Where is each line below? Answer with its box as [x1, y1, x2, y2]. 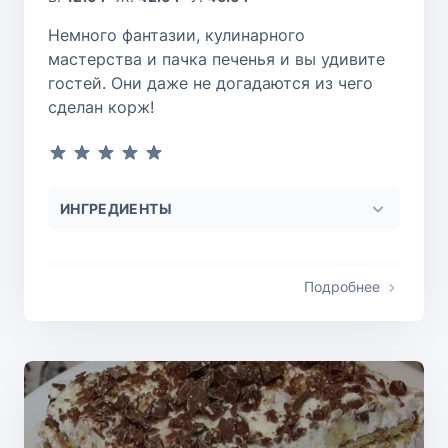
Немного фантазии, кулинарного [48, 25, 305, 46]
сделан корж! [48, 97, 154, 118]
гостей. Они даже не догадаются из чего [48, 73, 373, 94]
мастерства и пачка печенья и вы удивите [48, 49, 385, 70]
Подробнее [304, 278, 380, 296]
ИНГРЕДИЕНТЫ [60, 200, 172, 218]
